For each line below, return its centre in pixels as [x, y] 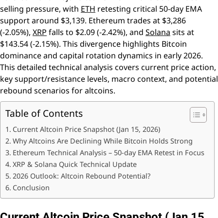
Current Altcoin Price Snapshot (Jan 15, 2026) [86, 129]
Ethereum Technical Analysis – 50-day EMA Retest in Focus [108, 153]
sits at [182, 32]
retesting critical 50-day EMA [149, 9]
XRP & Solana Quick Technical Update [74, 164]
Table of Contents [44, 113]
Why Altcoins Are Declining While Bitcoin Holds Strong [102, 141]
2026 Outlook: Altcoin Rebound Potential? [81, 176]
